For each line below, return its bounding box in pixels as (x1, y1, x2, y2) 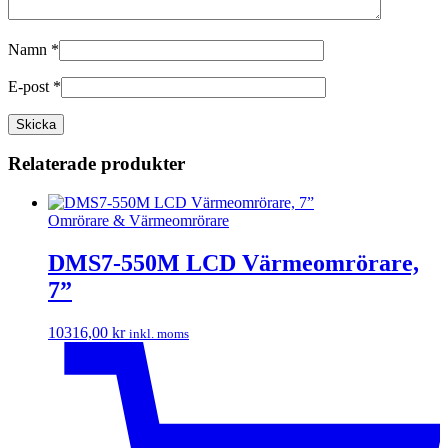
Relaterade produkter (8, 153, 185, 175)
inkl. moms (129, 325, 189, 341)
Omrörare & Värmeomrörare (48, 211, 229, 229)
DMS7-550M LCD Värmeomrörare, (48, 249, 419, 276)
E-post (8, 77, 53, 95)
